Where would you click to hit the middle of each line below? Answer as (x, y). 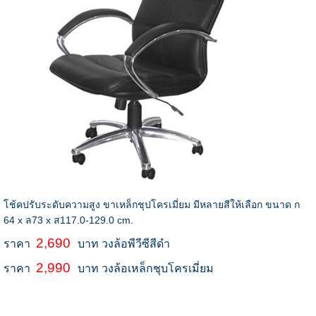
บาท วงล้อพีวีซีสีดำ (123, 244)
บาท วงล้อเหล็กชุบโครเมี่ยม (145, 269)
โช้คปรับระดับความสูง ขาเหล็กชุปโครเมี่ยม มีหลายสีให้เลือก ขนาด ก (151, 205)
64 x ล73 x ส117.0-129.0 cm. (68, 220)
